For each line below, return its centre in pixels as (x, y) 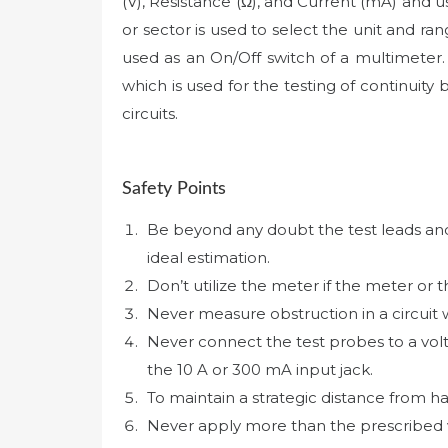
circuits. (150, 113)
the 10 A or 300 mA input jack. (260, 369)
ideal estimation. (208, 257)
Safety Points (174, 189)
